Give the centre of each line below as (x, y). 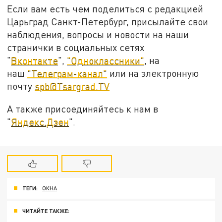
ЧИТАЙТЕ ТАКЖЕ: (46, 211)
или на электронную (153, 73)
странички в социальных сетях (76, 48)
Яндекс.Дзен (40, 121)
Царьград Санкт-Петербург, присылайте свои (108, 22)
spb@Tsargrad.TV (72, 86)
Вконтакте (35, 60)
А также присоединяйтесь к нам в (83, 109)
